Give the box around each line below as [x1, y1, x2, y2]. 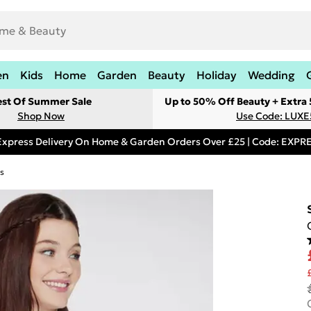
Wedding [248, 68, 295, 82]
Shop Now [17, 110, 65, 122]
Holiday [196, 68, 237, 82]
